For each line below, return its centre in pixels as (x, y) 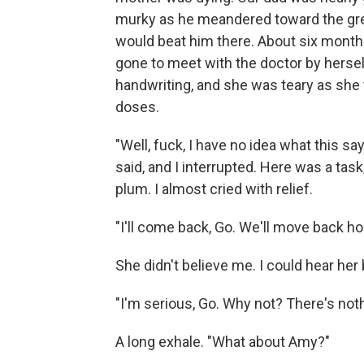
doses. (137, 107)
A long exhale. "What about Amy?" (223, 342)
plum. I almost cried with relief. (214, 189)
